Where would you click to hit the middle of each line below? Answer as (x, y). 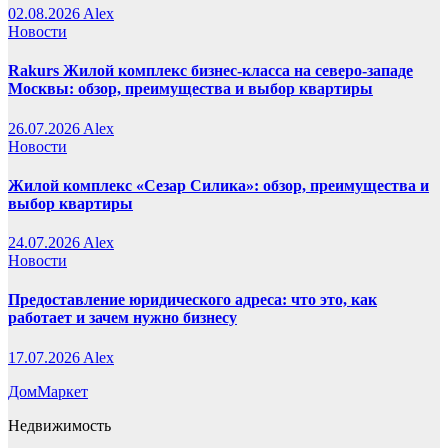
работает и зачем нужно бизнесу (122, 318)
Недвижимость (59, 425)
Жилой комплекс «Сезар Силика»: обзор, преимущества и (218, 185)
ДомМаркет (48, 391)
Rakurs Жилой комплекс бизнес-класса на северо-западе (210, 71)
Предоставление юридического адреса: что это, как (192, 300)
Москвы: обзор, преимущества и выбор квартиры (190, 89)
